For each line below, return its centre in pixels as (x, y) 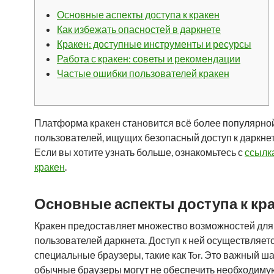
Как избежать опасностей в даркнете (139, 29)
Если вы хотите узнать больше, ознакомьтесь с (139, 152)
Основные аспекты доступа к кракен (138, 14)
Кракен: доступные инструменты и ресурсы (154, 44)
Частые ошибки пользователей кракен (143, 73)
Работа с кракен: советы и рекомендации (149, 58)
